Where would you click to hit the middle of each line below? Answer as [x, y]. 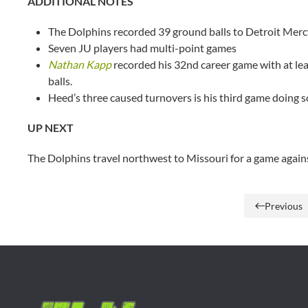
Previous [283, 206]
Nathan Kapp [80, 64]
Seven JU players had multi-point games [142, 48]
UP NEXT [51, 128]
